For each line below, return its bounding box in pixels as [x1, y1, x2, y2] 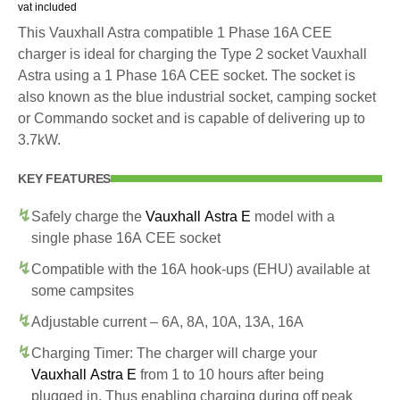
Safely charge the [31, 208, 146, 224]
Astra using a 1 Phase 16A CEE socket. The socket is [18, 67, 355, 83]
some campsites [31, 282, 134, 298]
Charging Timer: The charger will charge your [31, 345, 317, 361]
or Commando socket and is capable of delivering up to [18, 110, 365, 126]
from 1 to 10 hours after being [137, 366, 324, 382]
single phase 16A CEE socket [31, 229, 221, 246]
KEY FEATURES [18, 171, 112, 186]
